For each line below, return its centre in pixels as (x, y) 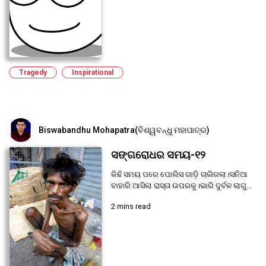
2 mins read (131, 206)
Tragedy (33, 72)
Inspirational (93, 72)
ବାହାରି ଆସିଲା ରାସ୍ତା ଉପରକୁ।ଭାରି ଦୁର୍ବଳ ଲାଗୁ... (181, 185)
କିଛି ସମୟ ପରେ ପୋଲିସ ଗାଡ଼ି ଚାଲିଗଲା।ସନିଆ (179, 174)
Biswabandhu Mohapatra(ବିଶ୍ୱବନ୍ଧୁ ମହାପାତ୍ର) (124, 130)
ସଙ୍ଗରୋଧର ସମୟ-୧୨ (158, 155)
